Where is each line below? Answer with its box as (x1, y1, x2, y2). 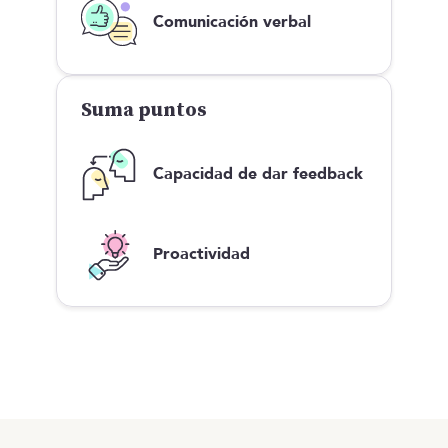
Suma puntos (81, 97, 207, 123)
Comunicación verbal (153, 10, 311, 33)
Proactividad (153, 242, 250, 265)
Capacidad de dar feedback (153, 162, 363, 185)
